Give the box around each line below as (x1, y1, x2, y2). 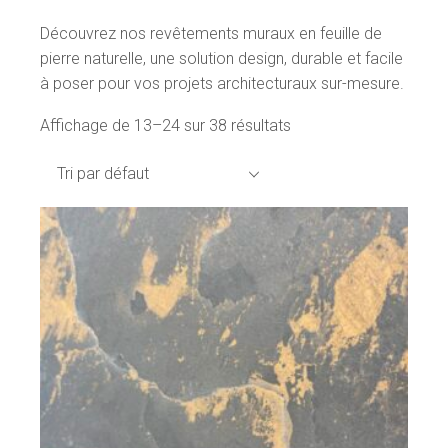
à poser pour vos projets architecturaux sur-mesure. (40, 74, 405, 93)
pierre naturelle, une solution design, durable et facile (40, 49, 404, 68)
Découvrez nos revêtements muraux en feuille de (40, 24, 383, 43)
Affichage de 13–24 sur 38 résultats (40, 116, 292, 135)
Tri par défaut (57, 164, 150, 183)
